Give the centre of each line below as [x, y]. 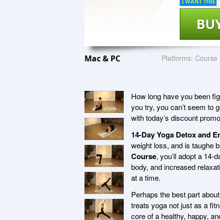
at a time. [146, 177]
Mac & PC [103, 58]
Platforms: [177, 58]
